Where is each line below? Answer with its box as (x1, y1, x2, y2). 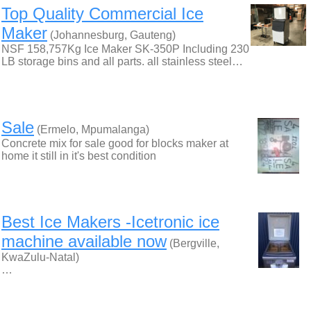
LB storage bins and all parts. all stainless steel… (1, 56, 243, 67)
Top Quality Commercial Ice (1, 4, 203, 23)
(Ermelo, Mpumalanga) (34, 124, 149, 135)
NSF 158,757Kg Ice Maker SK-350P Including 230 (1, 43, 249, 55)
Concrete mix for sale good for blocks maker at (1, 137, 228, 149)
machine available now (1, 232, 167, 251)
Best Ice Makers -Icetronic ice (1, 212, 219, 231)
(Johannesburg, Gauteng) (47, 29, 176, 41)
